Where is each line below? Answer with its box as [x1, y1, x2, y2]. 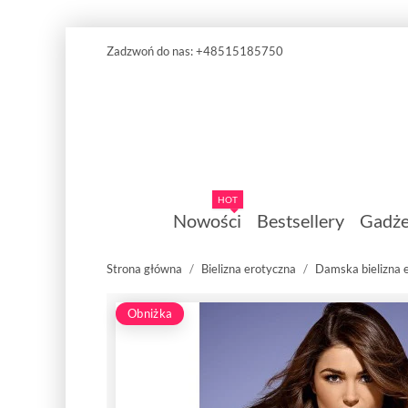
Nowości [172, 209, 241, 232]
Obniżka [127, 305, 173, 321]
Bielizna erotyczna [201, 260, 296, 276]
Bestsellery [256, 209, 344, 232]
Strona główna [107, 260, 182, 276]
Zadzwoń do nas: [107, 44, 196, 58]
